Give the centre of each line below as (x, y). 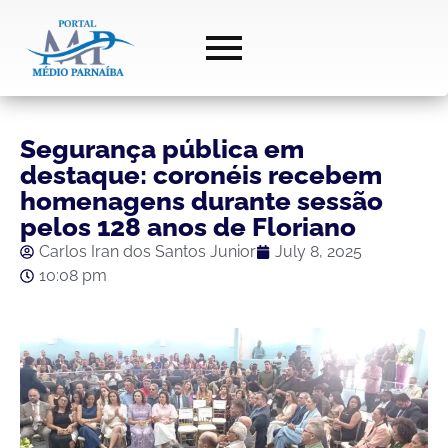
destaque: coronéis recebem (201, 175)
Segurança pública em (162, 149)
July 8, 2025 (318, 252)
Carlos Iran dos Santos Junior (147, 252)
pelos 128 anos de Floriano (188, 227)
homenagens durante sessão (201, 201)
